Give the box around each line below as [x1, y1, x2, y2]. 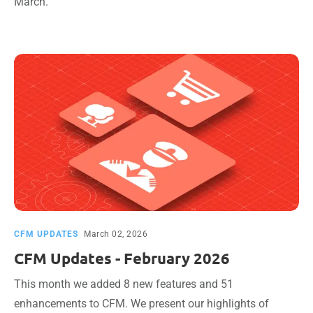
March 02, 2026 [84, 229, 147, 239]
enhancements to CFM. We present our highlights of [14, 297, 269, 310]
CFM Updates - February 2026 [14, 249, 230, 268]
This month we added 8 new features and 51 [14, 277, 233, 291]
